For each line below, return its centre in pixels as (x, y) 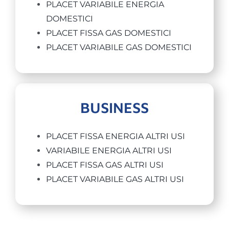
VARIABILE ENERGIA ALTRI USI (109, 151)
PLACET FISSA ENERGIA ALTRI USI (115, 136)
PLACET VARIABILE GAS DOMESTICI (119, 48)
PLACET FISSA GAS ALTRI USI (105, 165)
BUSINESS (114, 108)
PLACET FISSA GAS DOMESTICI (108, 33)
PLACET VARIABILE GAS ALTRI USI (115, 179)
